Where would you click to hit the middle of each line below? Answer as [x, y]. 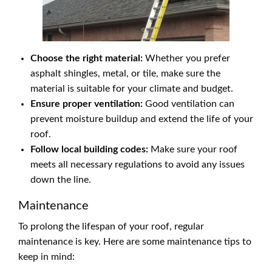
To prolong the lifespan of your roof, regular [111, 226]
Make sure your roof [193, 149]
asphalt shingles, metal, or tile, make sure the [125, 73]
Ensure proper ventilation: [87, 104]
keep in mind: [46, 257]
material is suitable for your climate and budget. [132, 88]
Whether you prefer [186, 58]
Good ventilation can [189, 104]
